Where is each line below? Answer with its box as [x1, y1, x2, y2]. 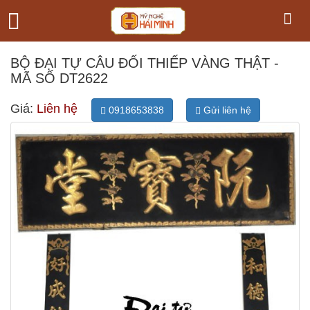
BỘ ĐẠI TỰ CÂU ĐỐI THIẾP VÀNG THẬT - [10, 55, 279, 71]
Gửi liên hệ [201, 104, 251, 116]
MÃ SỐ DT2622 [10, 71, 108, 86]
